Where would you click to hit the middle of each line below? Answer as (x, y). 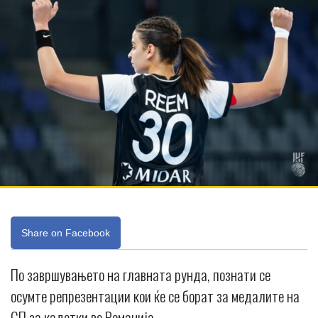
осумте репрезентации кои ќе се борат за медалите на (155, 296)
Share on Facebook (66, 233)
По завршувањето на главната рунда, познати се (141, 275)
